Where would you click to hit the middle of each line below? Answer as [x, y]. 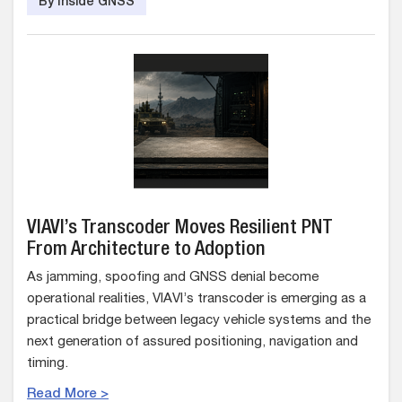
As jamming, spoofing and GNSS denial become [173, 278]
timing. [48, 364]
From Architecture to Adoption [146, 250]
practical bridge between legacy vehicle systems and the [199, 321]
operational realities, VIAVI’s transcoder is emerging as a [197, 299]
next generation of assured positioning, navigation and [192, 342]
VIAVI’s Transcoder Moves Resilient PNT [180, 229]
